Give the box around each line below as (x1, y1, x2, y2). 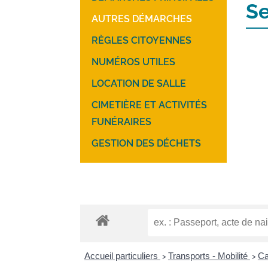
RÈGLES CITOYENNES (92, 34, 192, 46)
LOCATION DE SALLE (92, 77, 187, 89)
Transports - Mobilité (167, 251, 250, 261)
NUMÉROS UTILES (92, 56, 176, 68)
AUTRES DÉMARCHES (92, 13, 193, 25)
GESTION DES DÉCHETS (92, 137, 202, 149)
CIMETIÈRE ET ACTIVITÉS (92, 99, 208, 111)
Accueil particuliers (84, 251, 160, 261)
